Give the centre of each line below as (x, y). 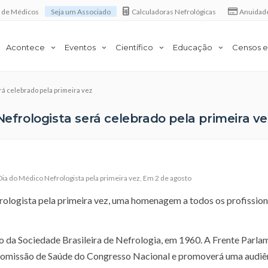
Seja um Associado (81, 11)
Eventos (80, 47)
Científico (134, 47)
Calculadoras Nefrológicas (173, 11)
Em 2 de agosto (167, 178)
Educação (193, 47)
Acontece (25, 47)
